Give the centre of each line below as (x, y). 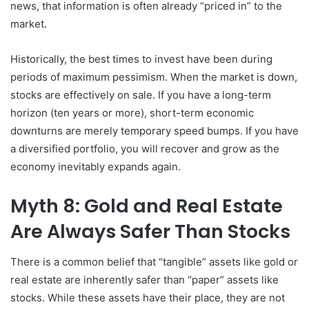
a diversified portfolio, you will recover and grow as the (145, 148)
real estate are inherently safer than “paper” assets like (144, 280)
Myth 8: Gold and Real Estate (147, 206)
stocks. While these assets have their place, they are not (148, 298)
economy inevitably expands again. (96, 166)
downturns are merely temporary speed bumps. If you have (154, 130)
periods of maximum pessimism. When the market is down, (154, 77)
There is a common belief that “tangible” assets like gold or (154, 262)
